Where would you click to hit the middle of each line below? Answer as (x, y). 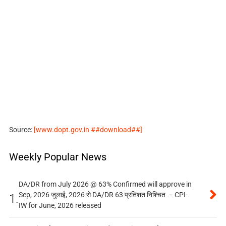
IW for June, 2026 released (60, 206)
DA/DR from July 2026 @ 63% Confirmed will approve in (105, 184)
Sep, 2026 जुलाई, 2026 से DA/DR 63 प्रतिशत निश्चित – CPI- (103, 195)
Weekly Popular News (58, 157)
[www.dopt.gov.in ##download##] (88, 130)
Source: (21, 130)
